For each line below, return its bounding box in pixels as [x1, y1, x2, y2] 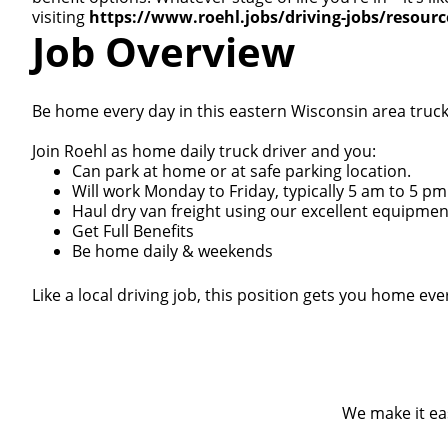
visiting [32, 6, 89, 28]
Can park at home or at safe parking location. [72, 160, 411, 182]
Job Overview [32, 24, 295, 79]
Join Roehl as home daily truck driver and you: [32, 140, 380, 162]
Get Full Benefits [72, 220, 194, 242]
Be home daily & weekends [72, 240, 273, 262]
